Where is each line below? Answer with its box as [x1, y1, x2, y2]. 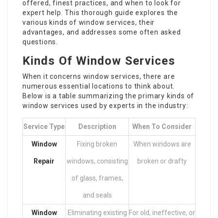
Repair [34, 157, 54, 165]
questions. [22, 38, 58, 46]
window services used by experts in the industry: [22, 102, 188, 109]
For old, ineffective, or [129, 209, 195, 217]
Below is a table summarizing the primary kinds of [22, 92, 195, 100]
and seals [82, 191, 112, 199]
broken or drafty [137, 157, 187, 165]
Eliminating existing [67, 209, 127, 217]
